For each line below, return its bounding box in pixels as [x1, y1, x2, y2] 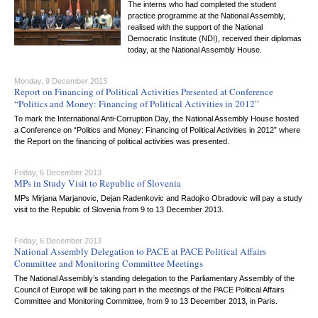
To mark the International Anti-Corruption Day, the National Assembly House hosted [14, 114, 299, 123]
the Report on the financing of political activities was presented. [14, 137, 229, 146]
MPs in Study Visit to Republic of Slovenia [14, 177, 181, 190]
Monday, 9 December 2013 [14, 77, 107, 85]
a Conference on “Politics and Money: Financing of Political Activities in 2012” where [14, 126, 300, 134]
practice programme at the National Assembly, [128, 11, 285, 20]
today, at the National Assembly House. [128, 45, 262, 54]
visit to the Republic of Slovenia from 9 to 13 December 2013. [14, 205, 224, 214]
